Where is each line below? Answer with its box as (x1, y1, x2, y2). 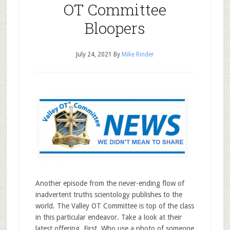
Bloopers (84, 18, 146, 38)
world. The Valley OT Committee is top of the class (35, 202, 194, 210)
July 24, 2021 (75, 51, 112, 58)
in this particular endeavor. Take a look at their (35, 213, 182, 221)
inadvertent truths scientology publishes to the (35, 190, 182, 199)
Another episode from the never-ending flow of (35, 179, 184, 187)
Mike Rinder (121, 51, 154, 58)
